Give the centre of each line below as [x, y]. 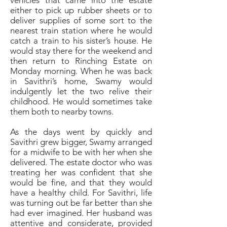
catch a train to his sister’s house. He [81, 41]
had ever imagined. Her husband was [81, 213]
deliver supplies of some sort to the [81, 20]
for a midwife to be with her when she [81, 152]
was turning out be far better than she [81, 203]
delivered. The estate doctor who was [81, 162]
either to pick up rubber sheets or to [81, 10]
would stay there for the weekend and [81, 51]
